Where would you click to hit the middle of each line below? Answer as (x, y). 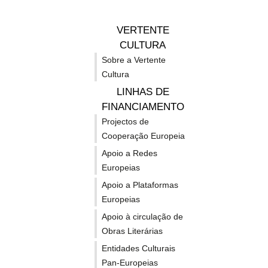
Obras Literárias (132, 231)
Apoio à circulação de (142, 217)
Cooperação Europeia (143, 136)
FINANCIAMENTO (143, 107)
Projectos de (125, 121)
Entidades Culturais (138, 248)
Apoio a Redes (130, 153)
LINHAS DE (143, 92)
